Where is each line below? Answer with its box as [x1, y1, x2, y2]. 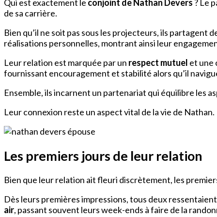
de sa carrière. [4, 8, 57, 19]
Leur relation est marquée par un [4, 57, 128, 68]
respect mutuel [128, 57, 188, 68]
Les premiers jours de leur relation [4, 147, 202, 164]
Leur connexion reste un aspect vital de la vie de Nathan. [4, 107, 215, 118]
